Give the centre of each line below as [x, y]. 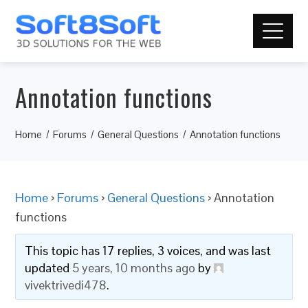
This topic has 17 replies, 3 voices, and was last [148, 251]
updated [49, 268]
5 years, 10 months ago [134, 268]
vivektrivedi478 [66, 285]
